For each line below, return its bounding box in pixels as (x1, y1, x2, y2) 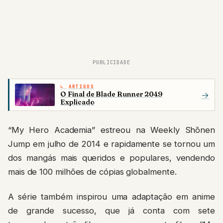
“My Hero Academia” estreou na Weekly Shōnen (8, 125, 215, 135)
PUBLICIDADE (93, 59, 130, 66)
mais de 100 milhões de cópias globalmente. (8, 167, 177, 177)
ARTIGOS (68, 83, 94, 90)
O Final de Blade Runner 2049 (60, 89, 163, 99)
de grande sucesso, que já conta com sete (8, 206, 215, 216)
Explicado (60, 97, 95, 107)
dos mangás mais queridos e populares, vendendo (8, 153, 215, 163)
